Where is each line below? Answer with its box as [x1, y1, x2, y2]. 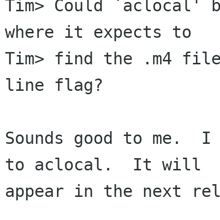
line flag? [5, 75, 103, 95]
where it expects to [5, 22, 192, 42]
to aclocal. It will [5, 155, 201, 175]
